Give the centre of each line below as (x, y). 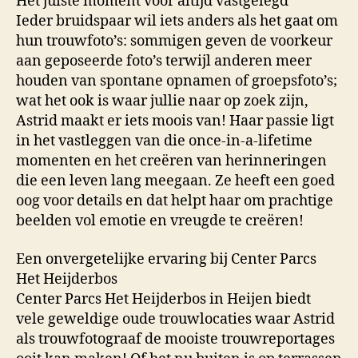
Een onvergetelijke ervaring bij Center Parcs (166, 259)
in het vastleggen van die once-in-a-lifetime (164, 141)
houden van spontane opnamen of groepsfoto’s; (177, 82)
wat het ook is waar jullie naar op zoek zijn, (162, 101)
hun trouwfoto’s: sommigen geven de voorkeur (174, 42)
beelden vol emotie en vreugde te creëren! (160, 221)
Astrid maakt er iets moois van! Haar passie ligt (175, 121)
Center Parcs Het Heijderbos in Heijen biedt (163, 299)
